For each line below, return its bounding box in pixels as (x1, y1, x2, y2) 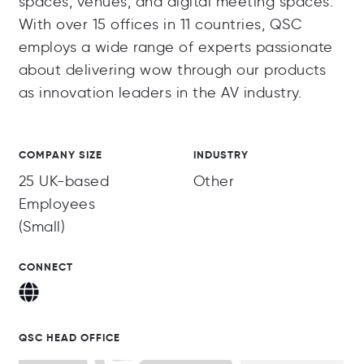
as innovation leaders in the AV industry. (18, 84, 301, 102)
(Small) (18, 218, 65, 236)
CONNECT (18, 260, 73, 275)
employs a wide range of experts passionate (18, 38, 333, 57)
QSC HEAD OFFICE (18, 331, 120, 345)
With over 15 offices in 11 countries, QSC (18, 15, 301, 34)
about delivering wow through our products (18, 61, 326, 80)
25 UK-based (18, 172, 109, 191)
